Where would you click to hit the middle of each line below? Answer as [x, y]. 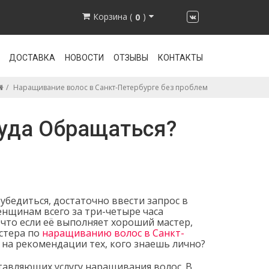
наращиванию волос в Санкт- [113, 233]
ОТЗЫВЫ [131, 58]
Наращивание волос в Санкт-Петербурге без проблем [110, 87]
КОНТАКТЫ [180, 58]
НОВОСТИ [84, 58]
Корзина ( [113, 16]
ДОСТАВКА [32, 58]
